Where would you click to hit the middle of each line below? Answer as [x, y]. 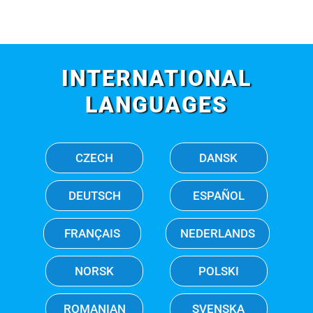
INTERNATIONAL [156, 79]
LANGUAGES [156, 105]
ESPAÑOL [218, 196]
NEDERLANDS [217, 234]
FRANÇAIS [93, 234]
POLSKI [218, 271]
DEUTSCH [94, 196]
